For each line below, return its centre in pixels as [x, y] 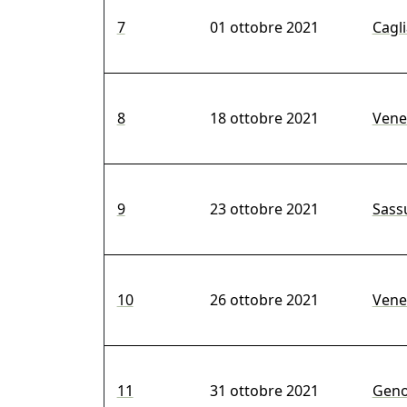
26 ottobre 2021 [264, 300]
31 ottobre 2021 [264, 391]
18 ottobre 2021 [264, 119]
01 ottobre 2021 [264, 28]
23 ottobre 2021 [264, 209]
